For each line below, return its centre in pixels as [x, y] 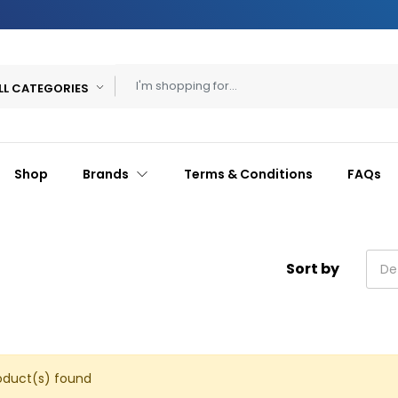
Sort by [313, 269]
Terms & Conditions [248, 174]
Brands [107, 174]
